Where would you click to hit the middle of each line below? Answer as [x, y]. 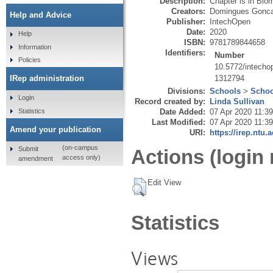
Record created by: [170, 101]
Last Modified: [179, 122]
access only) [81, 158]
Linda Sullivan [237, 101]
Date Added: [183, 112]
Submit [28, 148]
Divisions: [186, 91]
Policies [29, 60]
